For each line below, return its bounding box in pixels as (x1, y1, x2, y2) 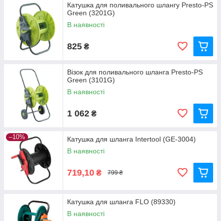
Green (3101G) (67, 76, 115, 84)
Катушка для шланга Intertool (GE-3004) (67, 135, 196, 143)
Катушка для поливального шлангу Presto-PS (67, 1, 213, 9)
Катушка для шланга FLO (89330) (67, 198, 176, 206)
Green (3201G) (67, 9, 115, 17)
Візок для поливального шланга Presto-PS (67, 68, 203, 76)
